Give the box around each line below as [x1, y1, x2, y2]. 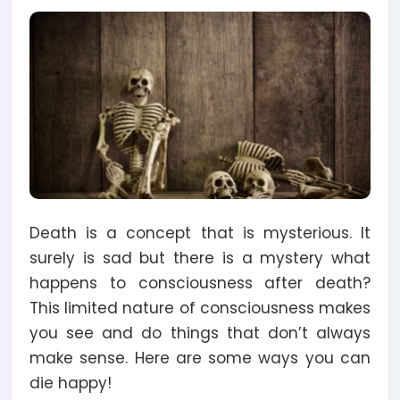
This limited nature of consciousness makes [29, 296, 371, 319]
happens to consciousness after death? [29, 271, 371, 294]
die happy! [29, 371, 112, 394]
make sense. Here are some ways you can [29, 346, 371, 369]
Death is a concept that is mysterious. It [29, 221, 371, 244]
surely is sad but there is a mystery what [29, 246, 371, 269]
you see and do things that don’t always [29, 321, 371, 344]
